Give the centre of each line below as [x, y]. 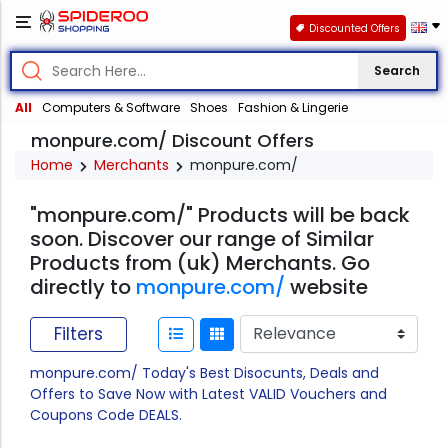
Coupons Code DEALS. [106, 415]
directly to [83, 287]
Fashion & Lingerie [293, 108]
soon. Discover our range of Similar [202, 239]
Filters [78, 333]
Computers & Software [111, 108]
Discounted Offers [354, 28]
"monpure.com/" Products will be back [220, 215]
